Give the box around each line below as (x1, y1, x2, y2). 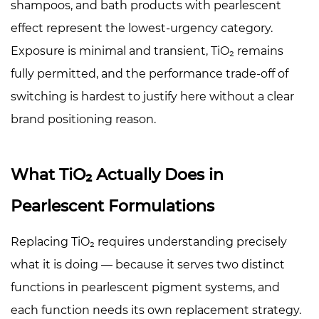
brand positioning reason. (11, 112, 156, 126)
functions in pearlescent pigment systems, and (11, 280, 280, 294)
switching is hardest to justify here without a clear (11, 89, 294, 103)
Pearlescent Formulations (11, 196, 214, 216)
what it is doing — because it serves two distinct (11, 257, 285, 271)
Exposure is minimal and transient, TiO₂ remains (11, 43, 283, 58)
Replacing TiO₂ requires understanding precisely (11, 234, 287, 249)
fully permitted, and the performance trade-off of (11, 66, 288, 80)
